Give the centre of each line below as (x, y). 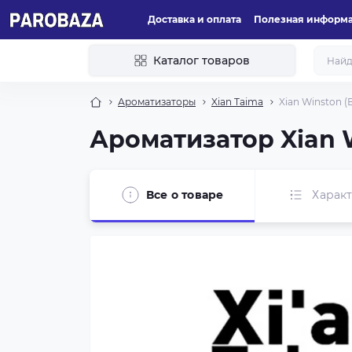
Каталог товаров (202, 60)
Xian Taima (237, 102)
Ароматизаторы (157, 102)
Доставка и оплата (194, 19)
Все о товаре (185, 194)
